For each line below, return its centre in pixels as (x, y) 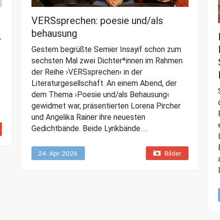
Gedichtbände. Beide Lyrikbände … (89, 129)
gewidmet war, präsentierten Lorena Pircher (106, 106)
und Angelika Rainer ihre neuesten (88, 117)
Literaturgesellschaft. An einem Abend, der (104, 83)
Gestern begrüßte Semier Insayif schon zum (106, 50)
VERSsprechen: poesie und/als (97, 21)
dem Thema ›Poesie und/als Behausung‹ (100, 95)
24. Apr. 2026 (58, 153)
